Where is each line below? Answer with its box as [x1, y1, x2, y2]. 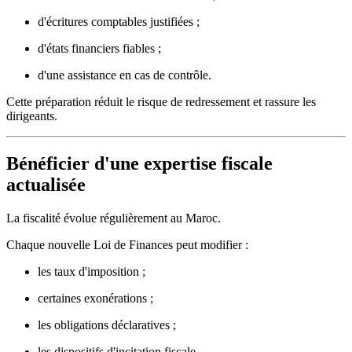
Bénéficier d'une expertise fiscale [6, 152, 273, 174]
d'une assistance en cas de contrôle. [38, 68, 211, 82]
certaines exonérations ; [38, 291, 153, 305]
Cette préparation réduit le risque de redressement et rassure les [6, 94, 316, 108]
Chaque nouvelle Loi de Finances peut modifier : [6, 237, 248, 251]
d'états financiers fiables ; [38, 41, 161, 55]
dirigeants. [6, 108, 57, 123]
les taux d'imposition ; [38, 264, 145, 278]
